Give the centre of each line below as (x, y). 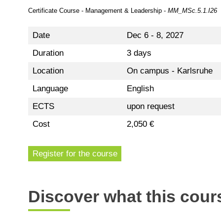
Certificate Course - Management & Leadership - (98, 11)
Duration (48, 53)
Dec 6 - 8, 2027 (155, 36)
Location (48, 71)
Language (50, 89)
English (140, 89)
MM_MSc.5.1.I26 (192, 11)
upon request (152, 107)
